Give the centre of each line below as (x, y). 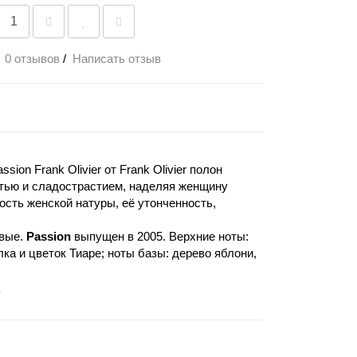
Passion (49, 237)
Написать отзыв (117, 59)
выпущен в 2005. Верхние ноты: (160, 237)
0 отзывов (32, 59)
